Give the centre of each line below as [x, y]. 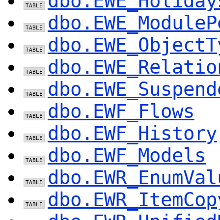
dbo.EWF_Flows [121, 111]
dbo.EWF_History [132, 133]
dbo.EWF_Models [127, 155]
